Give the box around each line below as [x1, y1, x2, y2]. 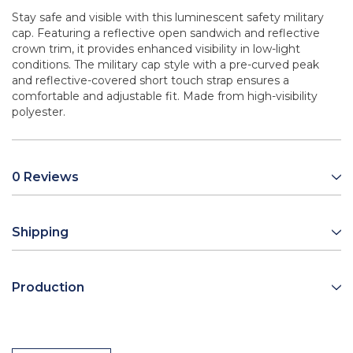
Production [12, 280, 84, 295]
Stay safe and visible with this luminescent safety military [12, 10, 324, 25]
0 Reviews [12, 169, 79, 185]
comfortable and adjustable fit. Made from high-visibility [12, 89, 318, 104]
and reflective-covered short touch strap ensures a [12, 73, 289, 88]
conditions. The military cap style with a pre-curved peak [12, 58, 319, 72]
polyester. [12, 105, 65, 120]
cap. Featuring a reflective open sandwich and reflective [12, 26, 320, 41]
